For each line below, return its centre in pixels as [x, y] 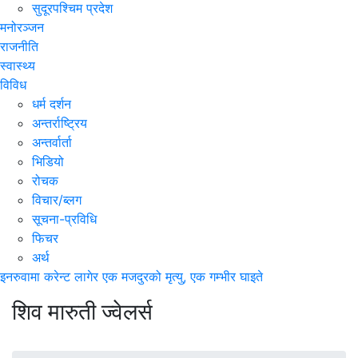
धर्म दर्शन [52, 104]
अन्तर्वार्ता [52, 142]
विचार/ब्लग [57, 200]
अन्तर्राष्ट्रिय [60, 123]
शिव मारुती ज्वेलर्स [82, 312]
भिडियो [48, 161]
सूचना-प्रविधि [64, 219]
